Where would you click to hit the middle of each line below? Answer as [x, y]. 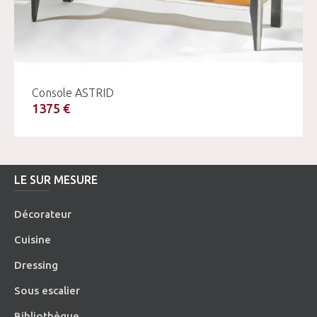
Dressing [36, 265]
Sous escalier [47, 290]
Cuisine [33, 239]
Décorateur [43, 214]
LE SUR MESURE [56, 179]
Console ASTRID [73, 92]
